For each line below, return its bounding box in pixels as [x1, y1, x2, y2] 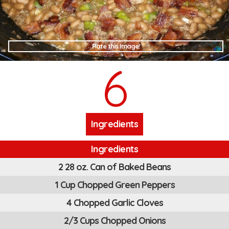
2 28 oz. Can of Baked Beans [58, 161, 171, 173]
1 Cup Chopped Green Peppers [54, 179, 175, 191]
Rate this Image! [91, 42, 140, 51]
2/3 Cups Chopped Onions [63, 215, 166, 227]
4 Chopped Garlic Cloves [66, 197, 163, 209]
